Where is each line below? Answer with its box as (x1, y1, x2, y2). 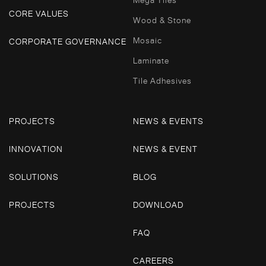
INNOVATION (9, 142, 63, 156)
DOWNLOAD (133, 198, 183, 211)
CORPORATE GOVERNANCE (9, 34, 126, 48)
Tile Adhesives (133, 74, 192, 87)
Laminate (133, 53, 169, 67)
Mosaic (133, 33, 162, 47)
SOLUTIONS (9, 170, 59, 183)
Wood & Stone (133, 13, 191, 27)
